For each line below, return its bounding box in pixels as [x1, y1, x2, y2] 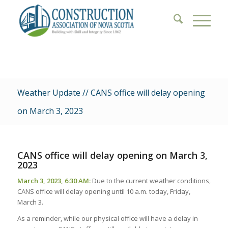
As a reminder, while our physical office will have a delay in [17, 214, 198, 223]
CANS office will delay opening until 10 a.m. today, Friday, [17, 187, 190, 196]
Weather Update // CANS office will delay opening [17, 87, 205, 98]
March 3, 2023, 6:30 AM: [17, 176, 91, 186]
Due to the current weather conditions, [90, 176, 211, 186]
